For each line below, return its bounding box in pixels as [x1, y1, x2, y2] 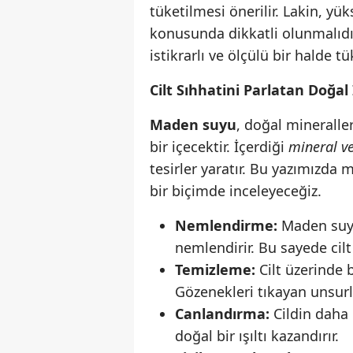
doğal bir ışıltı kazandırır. [175, 326, 339, 346]
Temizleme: [175, 260, 255, 280]
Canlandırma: [175, 304, 269, 324]
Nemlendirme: [175, 216, 277, 236]
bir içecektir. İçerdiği [150, 137, 288, 157]
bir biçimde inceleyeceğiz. [150, 181, 321, 201]
